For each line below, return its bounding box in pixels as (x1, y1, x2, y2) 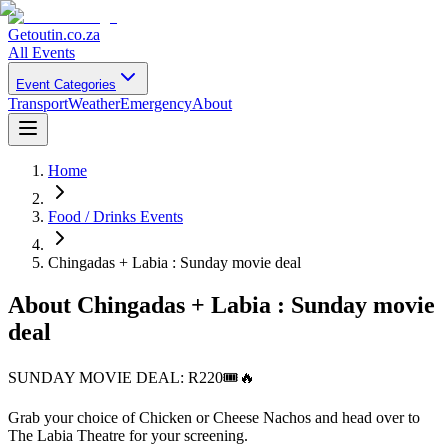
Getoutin (8, 26, 63, 43)
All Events (8, 44, 75, 61)
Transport (8, 95, 68, 112)
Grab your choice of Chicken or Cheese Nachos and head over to (8, 408, 420, 426)
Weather (68, 95, 120, 112)
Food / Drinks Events (48, 208, 183, 225)
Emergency (120, 95, 192, 112)
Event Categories (16, 77, 116, 92)
